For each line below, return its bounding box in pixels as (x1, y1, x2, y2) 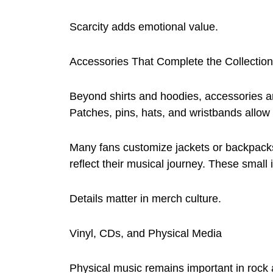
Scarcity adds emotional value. (69, 20, 218, 33)
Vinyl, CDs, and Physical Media (69, 227, 222, 239)
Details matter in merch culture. (69, 192, 221, 205)
